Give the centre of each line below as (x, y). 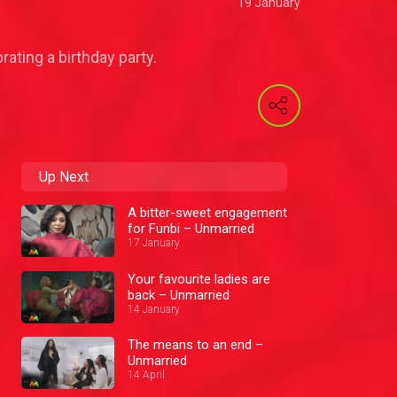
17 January (154, 243)
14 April (146, 375)
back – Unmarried (179, 295)
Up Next (64, 177)
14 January (154, 309)
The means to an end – (195, 345)
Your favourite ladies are (199, 279)
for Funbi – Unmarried (191, 229)
